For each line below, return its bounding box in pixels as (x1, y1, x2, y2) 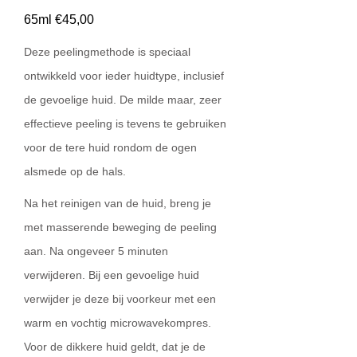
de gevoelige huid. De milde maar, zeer (24, 93, 222, 106)
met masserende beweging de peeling (24, 221, 217, 233)
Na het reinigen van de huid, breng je (24, 197, 211, 210)
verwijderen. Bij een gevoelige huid (24, 269, 199, 281)
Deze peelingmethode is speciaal (24, 45, 190, 58)
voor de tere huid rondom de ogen (24, 141, 197, 154)
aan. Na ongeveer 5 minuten (24, 245, 168, 257)
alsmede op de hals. (24, 165, 129, 178)
